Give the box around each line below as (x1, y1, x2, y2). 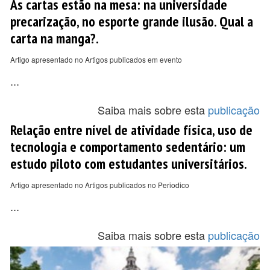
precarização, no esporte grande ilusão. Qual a (10, 12, 253, 30)
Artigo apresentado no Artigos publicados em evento (10, 54, 182, 64)
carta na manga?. (10, 29, 99, 47)
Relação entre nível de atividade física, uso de (10, 121, 253, 139)
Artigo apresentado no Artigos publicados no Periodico (10, 180, 189, 190)
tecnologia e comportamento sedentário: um (10, 137, 245, 155)
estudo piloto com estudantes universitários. (10, 154, 247, 172)
